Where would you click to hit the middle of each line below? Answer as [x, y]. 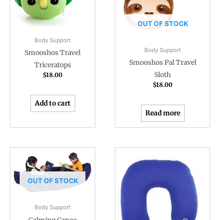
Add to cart [53, 103]
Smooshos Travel [53, 53]
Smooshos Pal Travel [163, 63]
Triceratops [53, 65]
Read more [163, 113]
